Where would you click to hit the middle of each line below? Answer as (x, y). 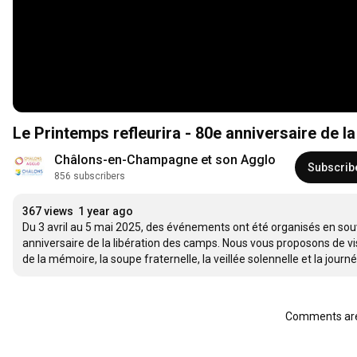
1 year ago (106, 212)
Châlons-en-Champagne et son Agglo (165, 160)
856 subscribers (90, 177)
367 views (48, 212)
